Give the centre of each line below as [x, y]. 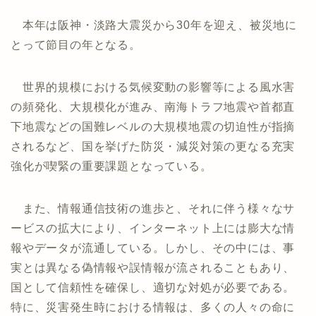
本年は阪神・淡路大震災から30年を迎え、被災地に [154, 25]
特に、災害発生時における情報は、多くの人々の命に [153, 307]
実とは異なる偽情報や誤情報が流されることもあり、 [153, 268]
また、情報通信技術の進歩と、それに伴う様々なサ [153, 208]
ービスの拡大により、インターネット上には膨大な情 [153, 228]
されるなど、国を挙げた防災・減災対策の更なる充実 [153, 146]
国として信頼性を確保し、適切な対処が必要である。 [153, 287]
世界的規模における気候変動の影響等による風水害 [153, 87]
